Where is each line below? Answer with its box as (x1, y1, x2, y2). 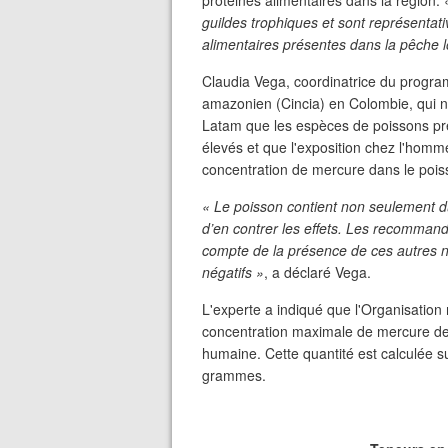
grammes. (202, 365, 266, 385)
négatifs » (202, 262, 264, 282)
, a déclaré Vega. (264, 262, 371, 282)
